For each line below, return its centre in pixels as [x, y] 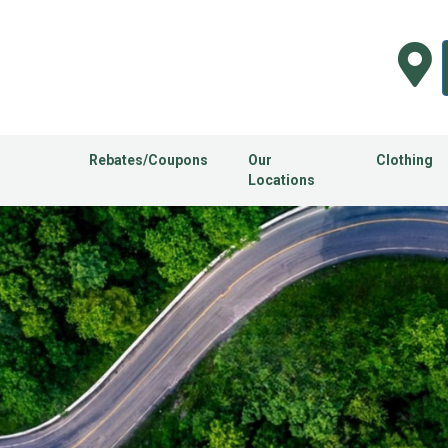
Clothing [404, 160]
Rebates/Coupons [148, 160]
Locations [281, 180]
